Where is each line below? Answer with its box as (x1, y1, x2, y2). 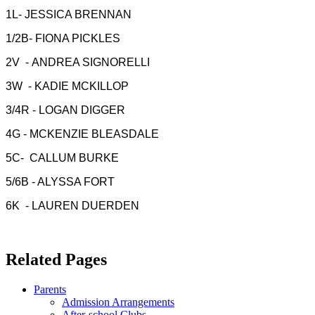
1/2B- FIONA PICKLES (6, 32, 120, 45)
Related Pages (6, 250, 107, 269)
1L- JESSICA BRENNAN (6, 8, 131, 21)
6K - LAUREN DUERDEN (6, 200, 139, 212)
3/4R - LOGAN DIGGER (6, 104, 125, 117)
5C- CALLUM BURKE (6, 152, 119, 165)
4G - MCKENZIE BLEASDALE (6, 128, 159, 141)
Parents (34, 283, 66, 296)
